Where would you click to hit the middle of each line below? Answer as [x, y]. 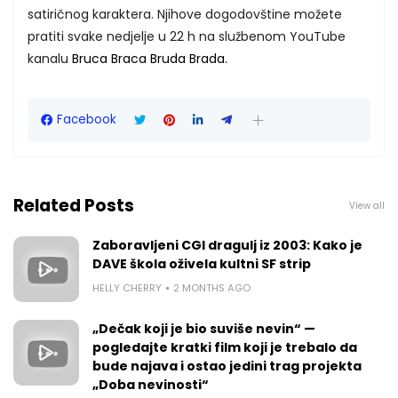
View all [367, 205]
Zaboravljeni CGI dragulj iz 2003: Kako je [227, 246]
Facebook [87, 120]
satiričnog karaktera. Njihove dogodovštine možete [185, 15]
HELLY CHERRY [127, 288]
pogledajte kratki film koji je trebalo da [225, 348]
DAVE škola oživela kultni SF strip [202, 264]
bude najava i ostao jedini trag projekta [227, 366]
